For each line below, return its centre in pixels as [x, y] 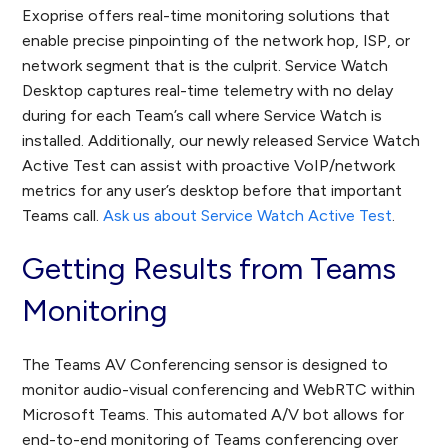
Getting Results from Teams [209, 269]
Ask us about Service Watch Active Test [248, 216]
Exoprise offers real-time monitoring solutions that [206, 16]
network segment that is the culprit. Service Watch [205, 66]
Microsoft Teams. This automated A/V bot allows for [213, 415]
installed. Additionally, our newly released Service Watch [221, 141]
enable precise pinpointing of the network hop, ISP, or [216, 41]
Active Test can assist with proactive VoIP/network [209, 166]
